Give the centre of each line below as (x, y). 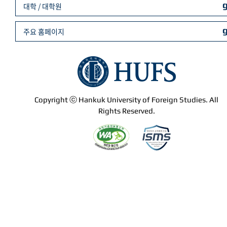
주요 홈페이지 (44, 31)
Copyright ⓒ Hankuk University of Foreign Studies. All (127, 100)
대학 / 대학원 (43, 6)
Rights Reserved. (127, 111)
